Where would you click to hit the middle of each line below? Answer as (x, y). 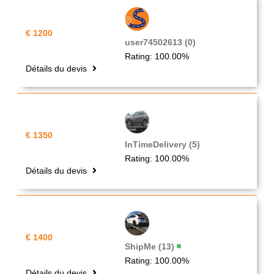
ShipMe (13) (149, 246)
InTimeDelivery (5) (162, 144)
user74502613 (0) (160, 42)
